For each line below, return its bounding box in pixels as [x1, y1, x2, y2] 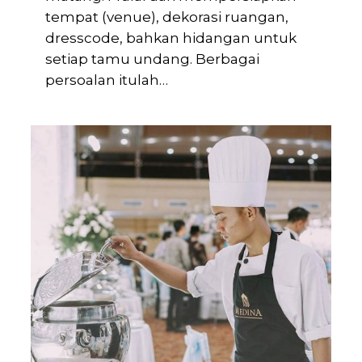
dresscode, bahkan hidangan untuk [45, 30, 297, 47]
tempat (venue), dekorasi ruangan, [45, 9, 289, 26]
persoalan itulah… [45, 72, 169, 89]
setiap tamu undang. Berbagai [45, 51, 260, 68]
